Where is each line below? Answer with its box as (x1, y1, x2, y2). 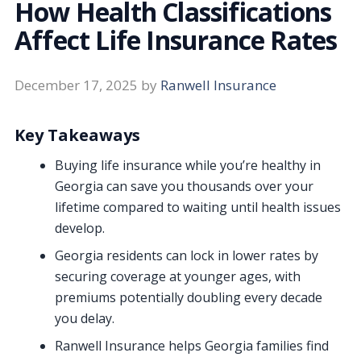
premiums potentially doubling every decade (55, 288, 322, 306)
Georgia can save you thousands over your (55, 176, 313, 195)
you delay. (55, 309, 114, 327)
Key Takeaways (15, 123, 140, 146)
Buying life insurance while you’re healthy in (55, 156, 321, 174)
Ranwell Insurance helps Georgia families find (55, 336, 329, 355)
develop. (55, 218, 105, 237)
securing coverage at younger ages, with (55, 267, 301, 285)
